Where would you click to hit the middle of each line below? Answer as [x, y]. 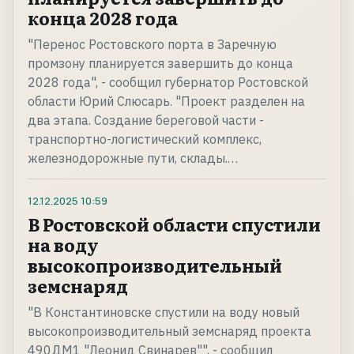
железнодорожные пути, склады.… [133, 158]
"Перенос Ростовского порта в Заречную [152, 45]
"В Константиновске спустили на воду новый [164, 313]
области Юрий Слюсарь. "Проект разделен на [166, 102]
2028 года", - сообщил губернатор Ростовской [168, 83]
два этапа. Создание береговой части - [146, 121]
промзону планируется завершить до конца [160, 64]
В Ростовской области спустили [174, 224]
